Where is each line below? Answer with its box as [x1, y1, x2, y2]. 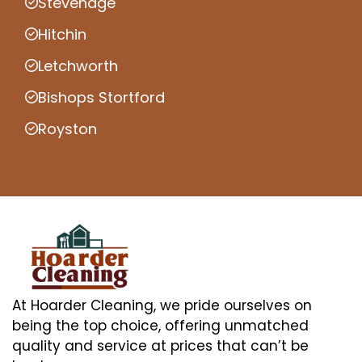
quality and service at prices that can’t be [12, 335, 309, 356]
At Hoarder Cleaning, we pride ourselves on [12, 295, 312, 315]
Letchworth [38, 55, 118, 76]
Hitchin [38, 23, 86, 44]
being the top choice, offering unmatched [12, 315, 309, 335]
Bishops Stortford [38, 86, 165, 107]
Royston [38, 118, 97, 139]
